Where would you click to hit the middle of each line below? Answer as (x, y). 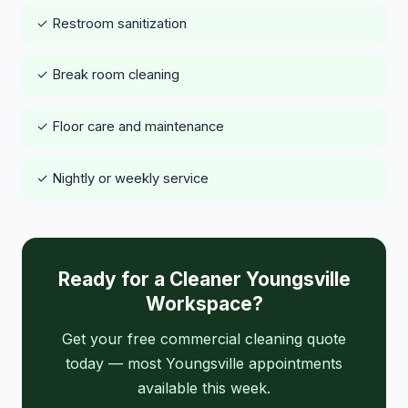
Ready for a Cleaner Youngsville (204, 279)
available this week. (204, 388)
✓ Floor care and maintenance (130, 127)
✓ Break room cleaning (108, 75)
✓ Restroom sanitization (112, 23)
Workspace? (204, 303)
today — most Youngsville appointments (204, 363)
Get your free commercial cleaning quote (204, 338)
